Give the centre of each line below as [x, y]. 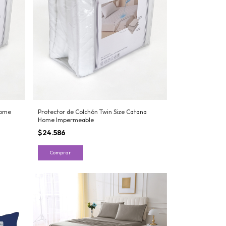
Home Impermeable [66, 120]
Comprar [60, 153]
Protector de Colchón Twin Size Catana [92, 112]
